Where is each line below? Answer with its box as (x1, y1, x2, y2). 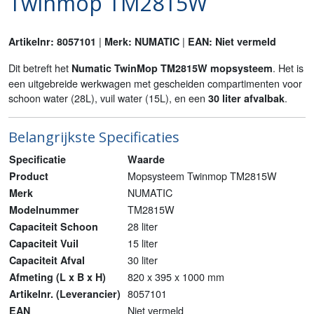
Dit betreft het (8, 60, 71, 75)
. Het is (273, 60, 303, 75)
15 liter (128, 235, 158, 250)
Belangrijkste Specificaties (8, 128, 179, 146)
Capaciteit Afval (9, 253, 85, 267)
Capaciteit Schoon (9, 219, 98, 233)
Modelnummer (9, 203, 79, 217)
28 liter (128, 219, 158, 233)
